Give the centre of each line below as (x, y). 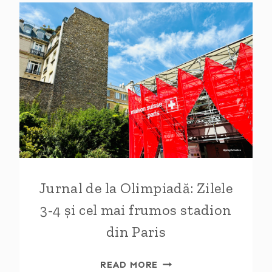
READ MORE (129, 265)
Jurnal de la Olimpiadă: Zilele (136, 188)
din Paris (136, 232)
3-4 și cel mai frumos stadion (136, 210)
